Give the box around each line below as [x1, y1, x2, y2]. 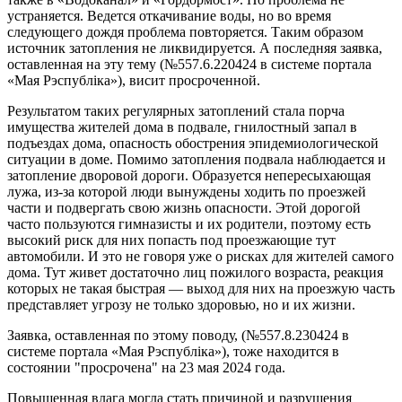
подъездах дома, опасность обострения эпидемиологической [7, 135, 379, 151]
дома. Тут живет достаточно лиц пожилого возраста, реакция [7, 264, 383, 280]
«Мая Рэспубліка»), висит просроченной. [7, 72, 264, 88]
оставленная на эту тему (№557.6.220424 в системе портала [7, 56, 371, 72]
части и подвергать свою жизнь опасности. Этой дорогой [7, 199, 361, 215]
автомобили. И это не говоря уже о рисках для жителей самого [7, 248, 394, 264]
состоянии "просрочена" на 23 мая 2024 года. [7, 359, 285, 375]
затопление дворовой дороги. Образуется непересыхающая [7, 167, 371, 183]
